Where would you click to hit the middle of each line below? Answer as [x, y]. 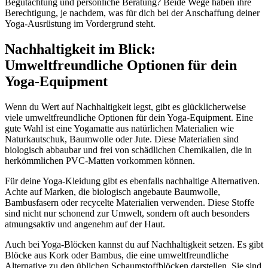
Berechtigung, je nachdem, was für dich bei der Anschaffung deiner [132, 13]
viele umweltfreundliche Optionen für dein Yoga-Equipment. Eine [129, 118]
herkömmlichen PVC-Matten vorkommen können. [100, 161]
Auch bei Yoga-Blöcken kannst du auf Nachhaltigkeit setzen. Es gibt [134, 245]
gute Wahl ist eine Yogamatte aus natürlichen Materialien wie [119, 129]
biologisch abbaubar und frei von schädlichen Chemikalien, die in [128, 150]
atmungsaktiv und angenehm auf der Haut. [85, 224]
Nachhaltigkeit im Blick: [80, 49]
